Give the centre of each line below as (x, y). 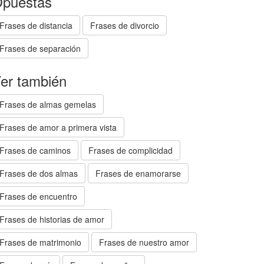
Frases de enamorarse (138, 173)
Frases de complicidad (131, 150)
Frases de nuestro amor (144, 242)
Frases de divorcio (125, 25)
